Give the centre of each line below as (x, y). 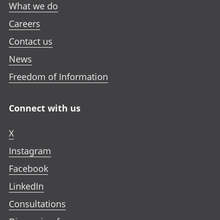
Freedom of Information (58, 77)
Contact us (31, 41)
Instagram (30, 151)
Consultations (37, 204)
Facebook (28, 169)
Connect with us (45, 108)
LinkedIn (26, 186)
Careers (25, 24)
